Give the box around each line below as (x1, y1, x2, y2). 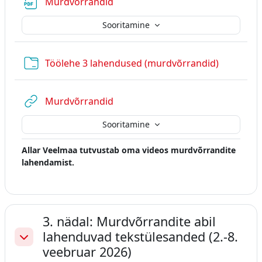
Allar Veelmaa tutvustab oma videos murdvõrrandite (22, 144, 236, 156)
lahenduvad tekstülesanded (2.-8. (43, 227, 238, 245)
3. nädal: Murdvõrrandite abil (43, 212, 216, 230)
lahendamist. (22, 156, 74, 168)
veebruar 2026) (43, 243, 132, 260)
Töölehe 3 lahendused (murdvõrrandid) (45, 56, 219, 70)
